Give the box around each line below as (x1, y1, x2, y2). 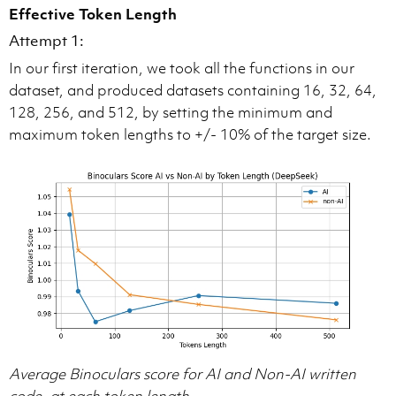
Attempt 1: (9, 30, 84, 50)
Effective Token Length (9, 4, 177, 24)
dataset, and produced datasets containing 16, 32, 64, (9, 80, 377, 100)
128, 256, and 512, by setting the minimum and (9, 102, 332, 122)
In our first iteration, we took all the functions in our (9, 57, 354, 78)
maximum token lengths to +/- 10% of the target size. (9, 124, 371, 144)
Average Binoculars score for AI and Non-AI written (9, 363, 356, 384)
